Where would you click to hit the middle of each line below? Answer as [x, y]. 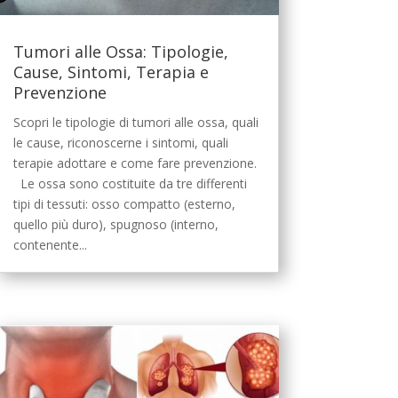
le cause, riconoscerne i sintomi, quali [120, 142]
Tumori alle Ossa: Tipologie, [120, 51]
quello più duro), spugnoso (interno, [115, 224]
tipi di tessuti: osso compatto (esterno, [124, 203]
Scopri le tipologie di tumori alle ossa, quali [135, 122]
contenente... [50, 244]
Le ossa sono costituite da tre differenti [130, 183]
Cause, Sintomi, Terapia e [111, 72]
